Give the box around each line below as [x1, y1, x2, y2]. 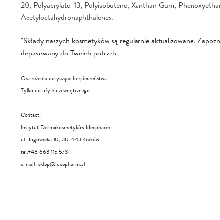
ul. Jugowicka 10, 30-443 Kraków [21, 135, 99, 144]
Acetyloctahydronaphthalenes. [21, 11, 113, 24]
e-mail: [21, 160, 38, 169]
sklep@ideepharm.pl [38, 160, 85, 169]
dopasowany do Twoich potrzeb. [21, 47, 118, 59]
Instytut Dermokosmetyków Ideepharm [21, 123, 110, 132]
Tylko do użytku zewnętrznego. [21, 86, 91, 95]
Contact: [21, 110, 41, 120]
